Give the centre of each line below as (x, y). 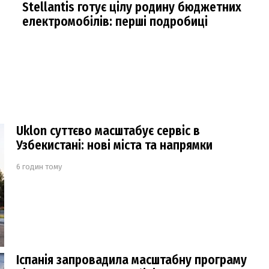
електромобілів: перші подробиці (115, 21)
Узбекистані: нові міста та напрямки (114, 145)
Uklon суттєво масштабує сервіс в (108, 131)
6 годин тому (39, 166)
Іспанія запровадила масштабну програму (131, 260)
